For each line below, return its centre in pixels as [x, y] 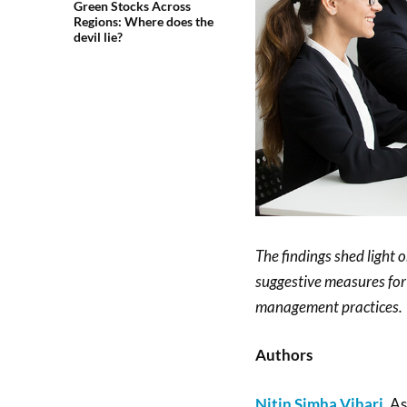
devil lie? [98, 37]
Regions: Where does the [143, 21]
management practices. [328, 306]
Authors [283, 355]
